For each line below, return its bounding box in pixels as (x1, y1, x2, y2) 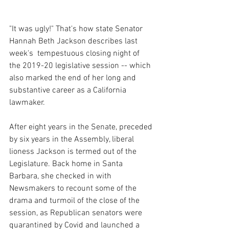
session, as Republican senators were (9, 208, 144, 218)
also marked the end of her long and (9, 73, 138, 83)
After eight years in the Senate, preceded (9, 122, 154, 132)
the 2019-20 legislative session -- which (9, 60, 153, 71)
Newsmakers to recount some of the (9, 183, 139, 194)
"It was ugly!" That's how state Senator (9, 24, 145, 34)
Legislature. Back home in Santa (9, 158, 125, 169)
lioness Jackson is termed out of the (9, 146, 139, 157)
